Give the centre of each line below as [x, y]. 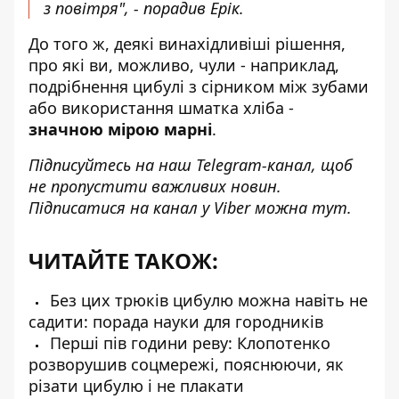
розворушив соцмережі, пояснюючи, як [186, 364]
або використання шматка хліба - [161, 108]
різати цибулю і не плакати [136, 386]
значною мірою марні [120, 129]
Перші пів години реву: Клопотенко [188, 343]
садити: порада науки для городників [176, 322]
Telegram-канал [254, 165]
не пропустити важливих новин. [155, 186]
